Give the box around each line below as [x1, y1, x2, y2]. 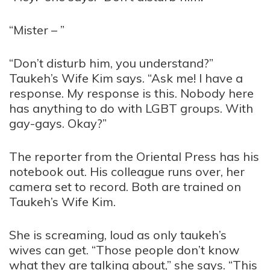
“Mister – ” [9, 22, 64, 37]
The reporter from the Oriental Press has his [9, 149, 259, 164]
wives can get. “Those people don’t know [9, 242, 239, 257]
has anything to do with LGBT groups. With [9, 101, 253, 116]
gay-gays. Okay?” [9, 116, 107, 131]
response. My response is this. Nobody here [9, 86, 254, 101]
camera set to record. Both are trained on [9, 179, 241, 194]
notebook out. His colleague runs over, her [9, 164, 245, 179]
